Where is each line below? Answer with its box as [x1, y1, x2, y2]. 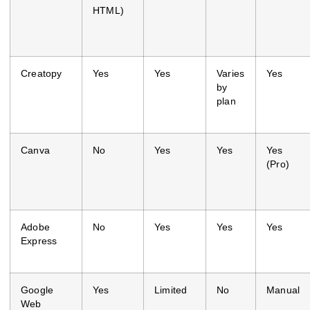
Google [21, 284, 54, 295]
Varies [217, 68, 245, 79]
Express [21, 235, 57, 246]
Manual [266, 284, 300, 295]
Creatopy [21, 68, 62, 79]
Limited [154, 284, 188, 295]
